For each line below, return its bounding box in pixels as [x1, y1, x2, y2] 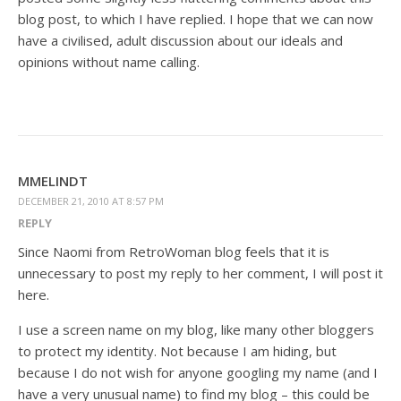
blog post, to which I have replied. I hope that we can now [18, 10, 373, 28]
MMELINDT [18, 172, 88, 190]
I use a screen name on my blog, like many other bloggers [18, 320, 374, 338]
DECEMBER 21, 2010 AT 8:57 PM [18, 194, 164, 208]
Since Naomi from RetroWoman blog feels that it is [18, 243, 329, 260]
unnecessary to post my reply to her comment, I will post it [18, 264, 383, 282]
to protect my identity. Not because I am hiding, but [18, 342, 337, 360]
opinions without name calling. [18, 53, 200, 71]
